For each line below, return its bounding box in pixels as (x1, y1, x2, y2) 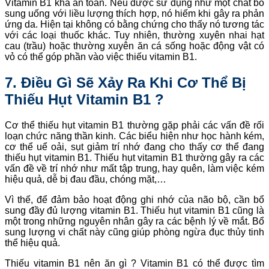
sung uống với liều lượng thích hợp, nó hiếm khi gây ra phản (5, 8, 264, 19)
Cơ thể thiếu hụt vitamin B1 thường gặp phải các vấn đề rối (5, 120, 264, 131)
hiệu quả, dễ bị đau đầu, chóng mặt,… (5, 174, 166, 185)
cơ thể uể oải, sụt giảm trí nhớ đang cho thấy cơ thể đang (5, 142, 264, 153)
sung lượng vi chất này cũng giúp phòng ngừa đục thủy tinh (5, 227, 264, 238)
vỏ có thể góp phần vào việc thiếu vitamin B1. (5, 52, 197, 62)
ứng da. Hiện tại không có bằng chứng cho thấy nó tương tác (5, 19, 264, 30)
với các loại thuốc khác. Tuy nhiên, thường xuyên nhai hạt (5, 30, 264, 41)
